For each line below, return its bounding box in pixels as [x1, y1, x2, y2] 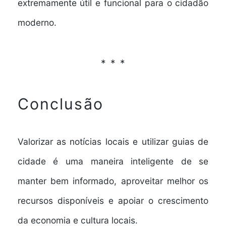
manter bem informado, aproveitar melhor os [17, 176, 209, 187]
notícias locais [70, 136, 129, 147]
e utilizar [129, 136, 172, 147]
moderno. [17, 17, 56, 28]
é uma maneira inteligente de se [45, 156, 209, 167]
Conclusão [17, 95, 103, 114]
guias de [172, 136, 209, 147]
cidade [17, 156, 46, 167]
